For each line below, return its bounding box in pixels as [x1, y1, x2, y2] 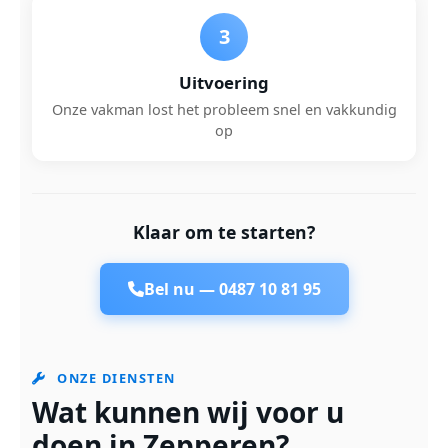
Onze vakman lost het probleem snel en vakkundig [51, 100, 397, 119]
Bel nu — [143, 278, 219, 300]
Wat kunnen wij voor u [32, 393, 344, 431]
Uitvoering [179, 71, 269, 94]
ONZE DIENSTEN [52, 369, 176, 387]
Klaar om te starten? [133, 220, 315, 244]
